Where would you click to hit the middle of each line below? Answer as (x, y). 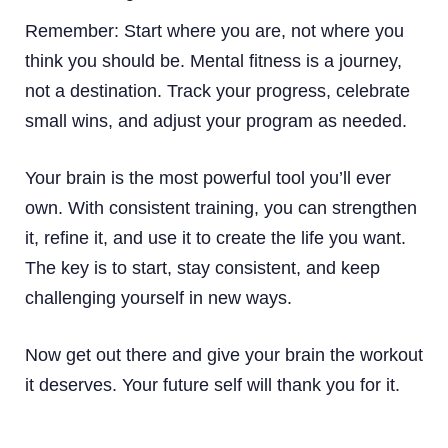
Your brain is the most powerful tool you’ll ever (208, 177)
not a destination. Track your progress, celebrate (217, 90)
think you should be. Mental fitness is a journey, (213, 60)
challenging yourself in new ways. (158, 297)
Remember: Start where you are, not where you (214, 30)
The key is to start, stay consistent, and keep (202, 267)
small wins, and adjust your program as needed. (216, 120)
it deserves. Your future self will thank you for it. (212, 384)
